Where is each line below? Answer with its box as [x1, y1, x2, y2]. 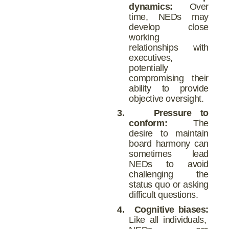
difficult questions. [129, 190, 198, 200]
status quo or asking [129, 179, 209, 190]
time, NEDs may [129, 11, 209, 22]
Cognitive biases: [134, 204, 209, 215]
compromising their [129, 73, 209, 83]
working [129, 32, 159, 42]
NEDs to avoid [129, 159, 209, 170]
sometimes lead [129, 149, 209, 159]
